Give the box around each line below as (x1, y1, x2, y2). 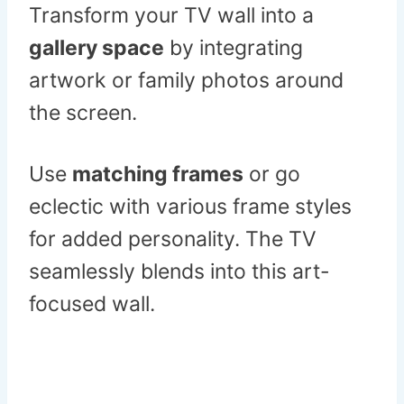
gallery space (29, 35, 164, 61)
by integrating (164, 35, 303, 61)
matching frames (72, 161, 243, 188)
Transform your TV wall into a (29, 3, 314, 29)
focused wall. (29, 291, 155, 317)
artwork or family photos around (29, 68, 344, 94)
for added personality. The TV (29, 226, 317, 252)
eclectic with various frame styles (29, 194, 352, 220)
